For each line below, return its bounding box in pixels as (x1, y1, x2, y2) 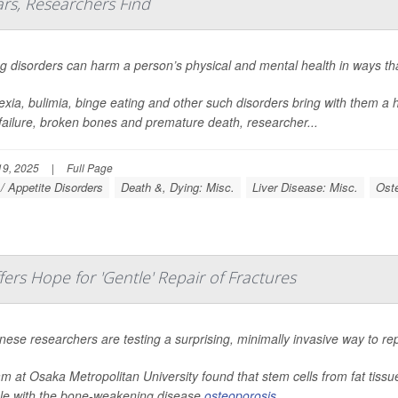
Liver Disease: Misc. (252, 178, 358, 195)
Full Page (67, 159, 113, 175)
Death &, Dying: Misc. (121, 178, 235, 195)
